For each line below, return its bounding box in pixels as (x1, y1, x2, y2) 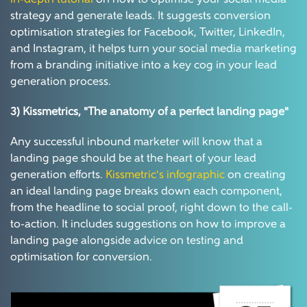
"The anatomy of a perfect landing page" (84, 107, 288, 119)
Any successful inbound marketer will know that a (10, 137, 262, 149)
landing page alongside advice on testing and (10, 236, 243, 247)
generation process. (10, 77, 111, 88)
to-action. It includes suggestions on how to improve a (10, 219, 286, 231)
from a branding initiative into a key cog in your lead (10, 60, 277, 72)
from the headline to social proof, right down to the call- (10, 203, 293, 214)
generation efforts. (10, 170, 106, 182)
